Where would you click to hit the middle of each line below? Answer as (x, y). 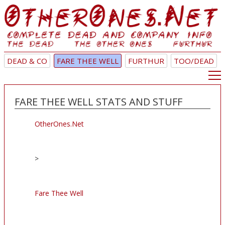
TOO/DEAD (194, 61)
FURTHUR (146, 61)
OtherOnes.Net (59, 124)
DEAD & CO (27, 61)
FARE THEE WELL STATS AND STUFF (98, 102)
